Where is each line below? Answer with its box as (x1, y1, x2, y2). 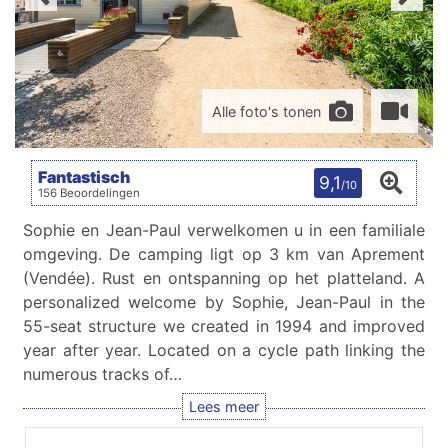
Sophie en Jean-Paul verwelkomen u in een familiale (23, 220, 425, 240)
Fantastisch (38, 166, 130, 187)
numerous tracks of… (23, 364, 182, 384)
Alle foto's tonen (212, 102, 321, 120)
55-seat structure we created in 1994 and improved (23, 316, 425, 336)
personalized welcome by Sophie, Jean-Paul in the (23, 292, 425, 312)
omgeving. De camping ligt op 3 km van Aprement (23, 244, 425, 264)
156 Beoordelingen (38, 185, 140, 200)
